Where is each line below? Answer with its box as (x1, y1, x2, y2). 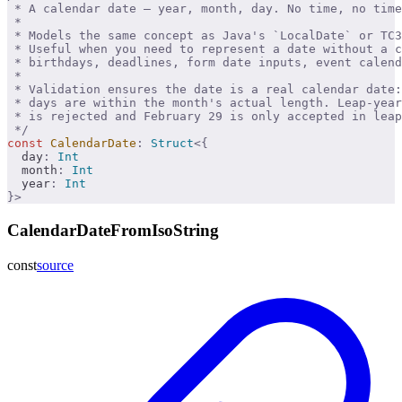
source (37, 257, 74, 273)
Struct (144, 136, 194, 151)
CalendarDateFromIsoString (7, 220, 219, 240)
